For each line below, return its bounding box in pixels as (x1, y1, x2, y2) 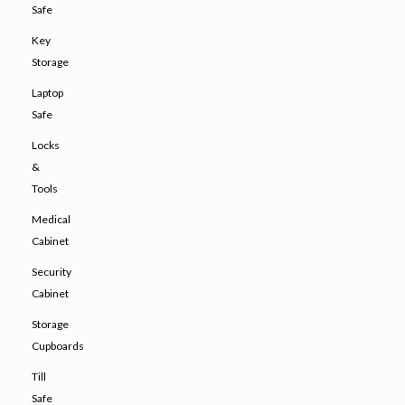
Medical (32, 212, 71, 226)
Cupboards (32, 338, 84, 353)
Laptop (32, 85, 63, 99)
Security (32, 264, 71, 278)
